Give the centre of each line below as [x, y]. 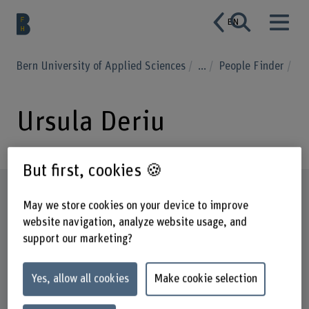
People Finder [253, 66]
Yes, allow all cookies [80, 279]
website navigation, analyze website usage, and [134, 222]
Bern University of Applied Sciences [102, 66]
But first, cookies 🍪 [92, 170]
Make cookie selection [205, 279]
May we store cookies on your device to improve [135, 206]
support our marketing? [77, 239]
